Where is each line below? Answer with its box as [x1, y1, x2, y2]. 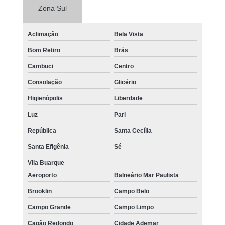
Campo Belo [114, 188, 150, 195]
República [27, 127, 56, 135]
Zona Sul [38, 4, 67, 13]
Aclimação [27, 31, 58, 38]
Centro [114, 63, 134, 70]
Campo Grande [27, 204, 71, 211]
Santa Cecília [114, 127, 152, 135]
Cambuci [27, 63, 53, 70]
